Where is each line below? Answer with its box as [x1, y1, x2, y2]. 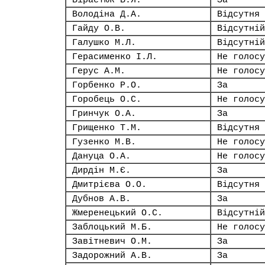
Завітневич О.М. [72, 237, 152, 246]
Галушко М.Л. [72, 38, 136, 47]
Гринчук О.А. [72, 109, 136, 118]
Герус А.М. [72, 66, 125, 76]
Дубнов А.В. [72, 194, 131, 203]
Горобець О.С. [72, 95, 141, 104]
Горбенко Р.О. [72, 80, 141, 90]
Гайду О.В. [72, 24, 125, 33]
